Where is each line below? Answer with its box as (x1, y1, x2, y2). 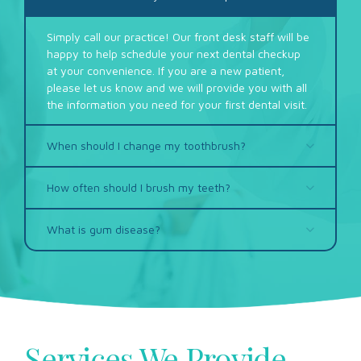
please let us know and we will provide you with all (47, 80, 308, 94)
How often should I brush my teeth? (47, 180, 231, 194)
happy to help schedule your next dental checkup (47, 46, 301, 60)
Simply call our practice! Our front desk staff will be (47, 29, 310, 44)
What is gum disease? (47, 222, 161, 236)
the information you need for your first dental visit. (47, 97, 308, 111)
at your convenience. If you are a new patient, (47, 63, 285, 77)
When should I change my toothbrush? (47, 138, 247, 152)
